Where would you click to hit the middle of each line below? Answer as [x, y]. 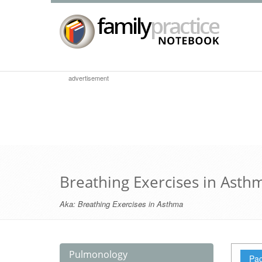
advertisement [89, 78]
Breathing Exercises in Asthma [130, 204]
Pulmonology [98, 254]
